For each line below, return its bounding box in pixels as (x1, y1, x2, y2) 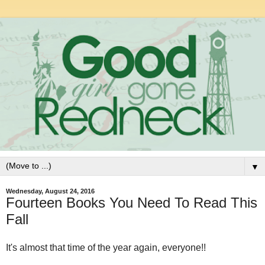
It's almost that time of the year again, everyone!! (6, 242, 206, 253)
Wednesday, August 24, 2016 (6, 188, 95, 195)
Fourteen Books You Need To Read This (6, 195, 257, 211)
